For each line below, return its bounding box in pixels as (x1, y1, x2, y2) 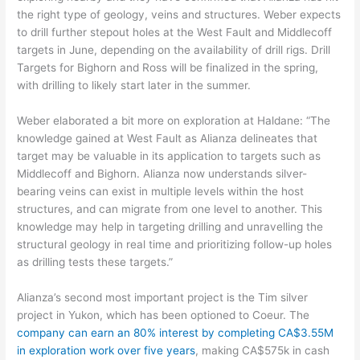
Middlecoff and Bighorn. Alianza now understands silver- (17, 167, 308, 181)
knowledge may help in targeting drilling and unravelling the (17, 220, 324, 234)
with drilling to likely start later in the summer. (17, 79, 252, 92)
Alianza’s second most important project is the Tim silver (17, 291, 309, 305)
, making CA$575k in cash (195, 344, 330, 358)
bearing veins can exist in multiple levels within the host (17, 185, 305, 198)
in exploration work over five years (17, 344, 196, 358)
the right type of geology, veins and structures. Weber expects (17, 8, 342, 22)
